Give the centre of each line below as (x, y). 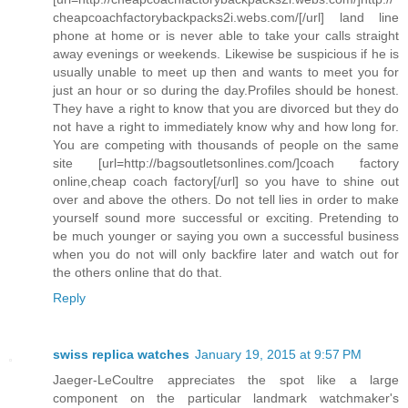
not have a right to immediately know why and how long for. (226, 126)
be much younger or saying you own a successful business (226, 235)
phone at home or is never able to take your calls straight (226, 35)
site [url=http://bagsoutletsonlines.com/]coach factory (226, 163)
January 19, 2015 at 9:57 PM (278, 354)
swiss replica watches (121, 354)
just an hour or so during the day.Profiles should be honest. (226, 90)
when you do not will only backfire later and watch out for (226, 254)
